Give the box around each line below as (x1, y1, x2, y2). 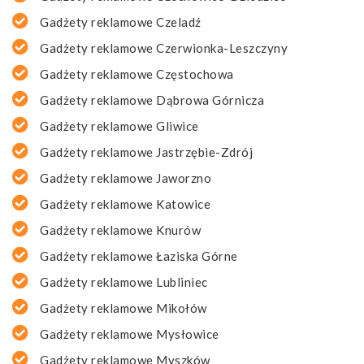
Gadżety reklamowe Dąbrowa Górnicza (40, 93, 264, 108)
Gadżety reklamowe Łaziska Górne (40, 249, 238, 264)
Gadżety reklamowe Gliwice (40, 119, 199, 134)
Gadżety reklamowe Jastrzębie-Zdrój (40, 145, 253, 160)
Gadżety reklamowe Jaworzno (40, 171, 211, 186)
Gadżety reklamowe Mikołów (40, 301, 207, 316)
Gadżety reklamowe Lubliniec (40, 275, 208, 290)
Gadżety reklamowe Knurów (40, 223, 201, 238)
